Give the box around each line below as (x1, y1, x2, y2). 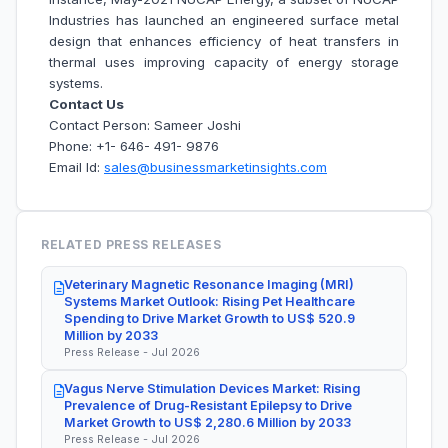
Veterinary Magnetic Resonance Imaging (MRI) (64, 277, 354, 293)
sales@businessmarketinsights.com (104, 159, 327, 176)
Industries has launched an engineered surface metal (49, 12, 399, 29)
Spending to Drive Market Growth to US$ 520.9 (64, 311, 355, 327)
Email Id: (49, 159, 104, 176)
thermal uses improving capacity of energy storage (49, 54, 399, 71)
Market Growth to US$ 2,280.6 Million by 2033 (64, 414, 351, 430)
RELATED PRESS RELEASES (41, 237, 222, 253)
